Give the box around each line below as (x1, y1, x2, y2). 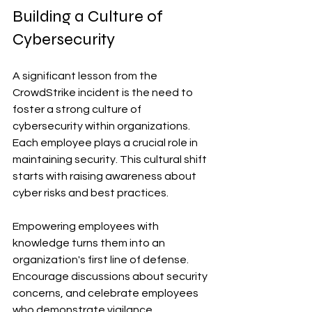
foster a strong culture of (13, 104, 143, 116)
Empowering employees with (13, 221, 161, 233)
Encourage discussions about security (13, 271, 210, 283)
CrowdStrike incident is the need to (13, 87, 195, 99)
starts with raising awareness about (13, 171, 198, 182)
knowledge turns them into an (13, 237, 167, 249)
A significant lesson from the (13, 70, 159, 82)
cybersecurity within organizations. (13, 120, 192, 132)
